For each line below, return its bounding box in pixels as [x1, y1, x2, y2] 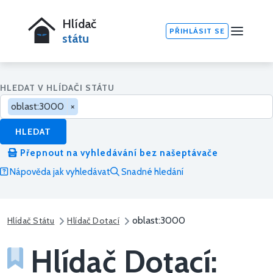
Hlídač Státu [7, 215, 55, 227]
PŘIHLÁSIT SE [169, 26, 225, 35]
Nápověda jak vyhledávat [8, 166, 110, 178]
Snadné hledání [119, 166, 183, 178]
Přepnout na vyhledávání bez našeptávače [18, 147, 218, 159]
